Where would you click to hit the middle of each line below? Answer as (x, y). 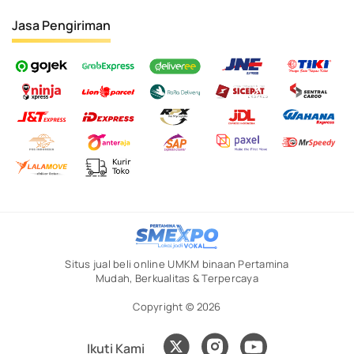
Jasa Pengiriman (61, 26)
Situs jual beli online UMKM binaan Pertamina (177, 264)
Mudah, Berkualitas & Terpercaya (177, 279)
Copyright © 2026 (177, 307)
